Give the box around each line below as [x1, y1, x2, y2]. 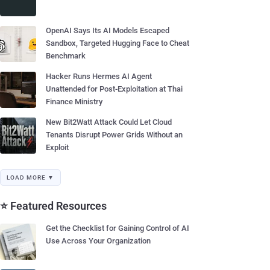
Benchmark [46, 51, 86, 60]
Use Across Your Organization [46, 236, 151, 245]
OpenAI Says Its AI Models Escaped [46, 26, 169, 35]
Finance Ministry [46, 97, 102, 106]
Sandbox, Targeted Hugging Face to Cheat [46, 39, 189, 48]
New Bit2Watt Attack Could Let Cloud [46, 118, 172, 127]
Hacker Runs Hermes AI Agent [46, 72, 152, 81]
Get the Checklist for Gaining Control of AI [46, 224, 189, 233]
